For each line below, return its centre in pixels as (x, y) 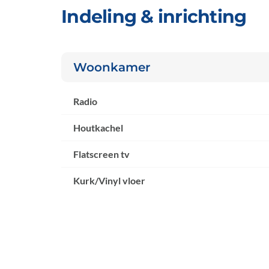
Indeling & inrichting (154, 17)
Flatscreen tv (101, 154)
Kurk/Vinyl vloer (109, 181)
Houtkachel (98, 128)
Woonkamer (112, 68)
